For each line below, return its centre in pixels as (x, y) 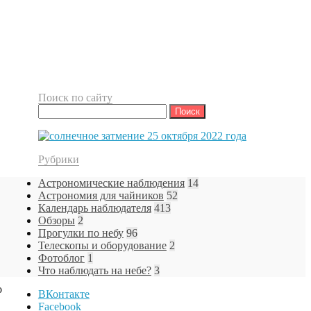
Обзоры (56, 220)
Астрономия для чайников (101, 195)
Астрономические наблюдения (111, 183)
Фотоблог (61, 258)
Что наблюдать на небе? (94, 270)
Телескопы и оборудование (102, 245)
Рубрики (58, 159)
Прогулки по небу (81, 233)
